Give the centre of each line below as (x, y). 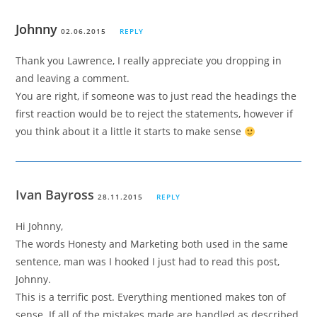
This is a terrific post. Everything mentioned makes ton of (151, 297)
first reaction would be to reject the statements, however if (155, 114)
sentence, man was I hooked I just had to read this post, (148, 262)
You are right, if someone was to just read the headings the (156, 96)
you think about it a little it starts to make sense (130, 132)
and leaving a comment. (73, 79)
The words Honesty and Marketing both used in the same (152, 244)
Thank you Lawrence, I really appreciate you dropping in (149, 61)
